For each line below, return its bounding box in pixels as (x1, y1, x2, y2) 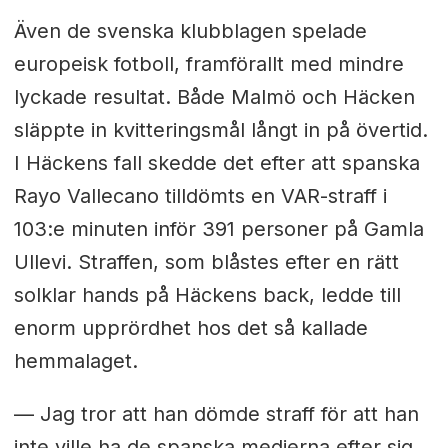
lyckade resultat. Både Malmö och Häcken (13, 85, 415, 110)
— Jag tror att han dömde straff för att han (13, 402, 419, 427)
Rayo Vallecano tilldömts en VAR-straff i (13, 184, 387, 209)
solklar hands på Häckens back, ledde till (13, 283, 401, 308)
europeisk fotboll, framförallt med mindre (13, 52, 404, 77)
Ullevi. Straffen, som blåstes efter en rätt (13, 250, 399, 275)
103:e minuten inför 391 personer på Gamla (13, 217, 424, 242)
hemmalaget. (13, 349, 138, 374)
